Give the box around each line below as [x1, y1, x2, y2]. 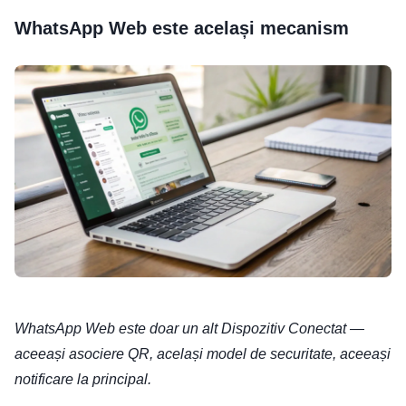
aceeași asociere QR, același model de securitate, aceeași [14, 346, 391, 362]
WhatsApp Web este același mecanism [14, 18, 349, 39]
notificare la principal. [14, 372, 151, 388]
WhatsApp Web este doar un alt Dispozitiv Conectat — [14, 321, 364, 337]
